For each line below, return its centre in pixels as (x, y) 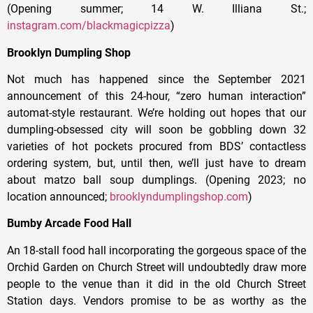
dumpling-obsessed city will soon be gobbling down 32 (156, 129)
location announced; (58, 196)
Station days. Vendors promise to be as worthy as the (156, 300)
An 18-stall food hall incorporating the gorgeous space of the (156, 250)
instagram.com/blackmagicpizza (89, 26)
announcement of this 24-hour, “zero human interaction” (156, 96)
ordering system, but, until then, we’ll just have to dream (156, 163)
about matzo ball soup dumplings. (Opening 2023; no (156, 180)
